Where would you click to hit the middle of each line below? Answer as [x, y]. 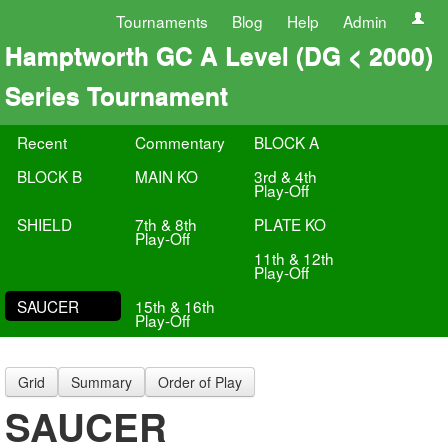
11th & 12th [293, 258]
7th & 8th [166, 224]
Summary [101, 382]
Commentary [180, 142]
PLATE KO [289, 224]
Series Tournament [116, 95]
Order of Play [200, 382]
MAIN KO [167, 176]
